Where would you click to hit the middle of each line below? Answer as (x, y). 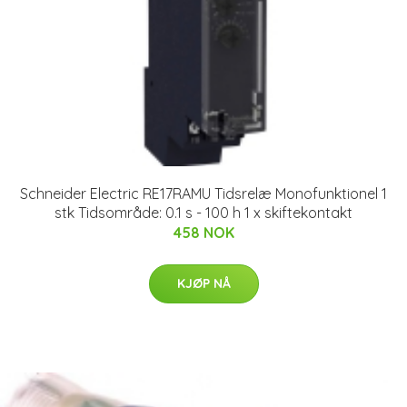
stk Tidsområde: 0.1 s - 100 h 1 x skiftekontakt (203, 212)
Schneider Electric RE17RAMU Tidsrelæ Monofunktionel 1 (203, 193)
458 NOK (203, 232)
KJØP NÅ (203, 283)
